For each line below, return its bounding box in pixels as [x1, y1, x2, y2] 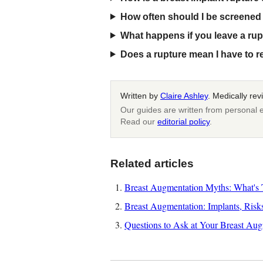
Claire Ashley [160, 91, 208, 100]
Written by [120, 91, 160, 100]
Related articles [110, 157, 194, 170]
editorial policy [157, 117, 210, 126]
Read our [120, 117, 157, 126]
